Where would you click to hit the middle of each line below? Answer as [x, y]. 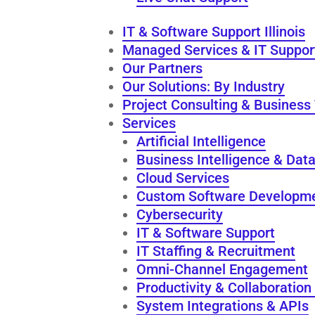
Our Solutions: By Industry [204, 86]
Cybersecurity [180, 214]
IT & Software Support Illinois [214, 31]
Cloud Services [183, 178]
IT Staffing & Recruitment [216, 251]
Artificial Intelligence [201, 141]
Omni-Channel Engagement [223, 269]
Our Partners [163, 68]
